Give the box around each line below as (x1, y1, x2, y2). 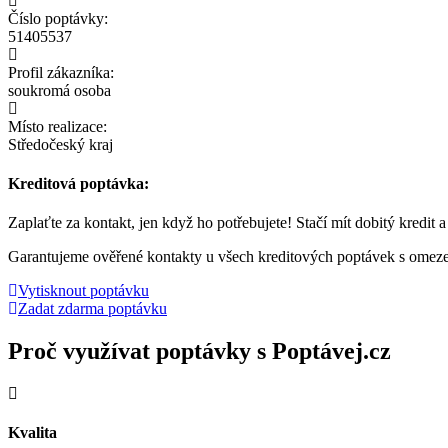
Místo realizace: (8, 117, 107, 135)
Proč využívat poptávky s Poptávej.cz (8, 338, 391, 365)
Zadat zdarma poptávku (18, 300, 167, 318)
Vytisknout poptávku (18, 282, 149, 300)
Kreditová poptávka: (8, 174, 149, 192)
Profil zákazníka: (8, 63, 114, 81)
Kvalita (8, 424, 57, 442)
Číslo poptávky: (8, 9, 108, 27)
